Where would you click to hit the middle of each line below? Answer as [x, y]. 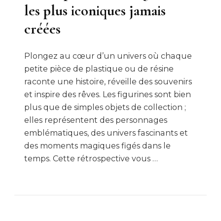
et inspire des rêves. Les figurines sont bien [108, 94]
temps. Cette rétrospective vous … [91, 158]
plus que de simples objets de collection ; [105, 107]
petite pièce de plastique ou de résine [99, 69]
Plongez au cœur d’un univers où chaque [108, 56]
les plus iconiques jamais [95, 10]
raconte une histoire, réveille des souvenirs [108, 81]
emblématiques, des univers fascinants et [106, 133]
